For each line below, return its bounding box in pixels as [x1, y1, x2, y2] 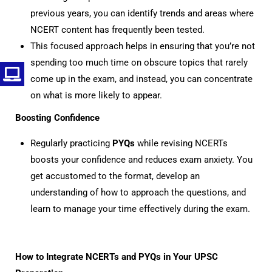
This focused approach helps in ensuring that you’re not [30, 41, 255, 52]
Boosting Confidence [15, 112, 100, 123]
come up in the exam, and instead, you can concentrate [30, 73, 253, 84]
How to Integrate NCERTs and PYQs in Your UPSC [15, 251, 218, 262]
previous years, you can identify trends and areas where [30, 8, 254, 19]
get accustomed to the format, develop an [30, 171, 200, 182]
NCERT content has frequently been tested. [30, 24, 205, 35]
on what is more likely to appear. [30, 90, 162, 101]
